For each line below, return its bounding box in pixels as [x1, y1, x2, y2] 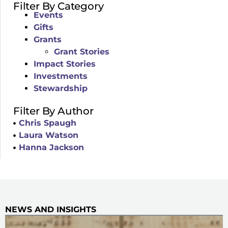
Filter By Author [13, 105, 94, 117]
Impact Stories [34, 59, 96, 69]
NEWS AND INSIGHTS [5, 205, 96, 214]
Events [34, 10, 63, 20]
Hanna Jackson [19, 142, 84, 152]
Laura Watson [19, 130, 79, 140]
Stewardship [34, 83, 88, 93]
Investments [34, 71, 88, 81]
